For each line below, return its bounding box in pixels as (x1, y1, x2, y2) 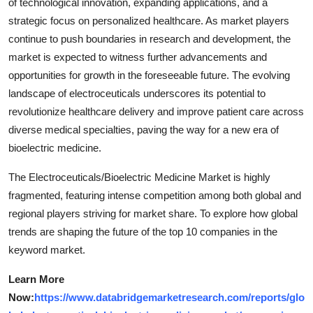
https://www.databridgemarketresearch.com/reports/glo (34, 291, 305, 303)
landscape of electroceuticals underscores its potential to (8, 87, 265, 99)
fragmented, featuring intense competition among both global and (8, 189, 301, 201)
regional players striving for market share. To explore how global (8, 207, 298, 219)
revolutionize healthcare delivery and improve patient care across (8, 105, 304, 117)
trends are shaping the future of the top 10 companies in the (8, 225, 277, 238)
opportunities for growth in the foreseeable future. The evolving (8, 68, 290, 81)
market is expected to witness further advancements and (8, 50, 267, 63)
